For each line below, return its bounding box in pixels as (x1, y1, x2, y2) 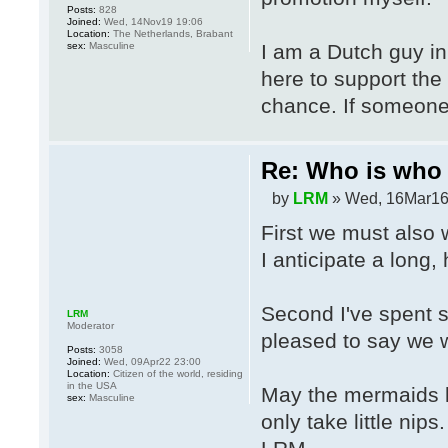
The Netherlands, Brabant (110, 27, 233, 39)
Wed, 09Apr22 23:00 (101, 356, 201, 367)
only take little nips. (260, 409, 445, 433)
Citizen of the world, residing (110, 368, 243, 379)
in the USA (67, 380, 117, 391)
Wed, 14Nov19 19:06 (101, 15, 203, 27)
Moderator (67, 320, 114, 331)
